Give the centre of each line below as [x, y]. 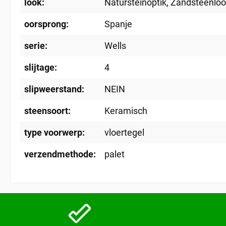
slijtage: [41, 67]
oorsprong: [46, 24]
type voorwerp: [54, 132]
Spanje [118, 24]
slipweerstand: [54, 89]
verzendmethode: [60, 154]
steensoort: [47, 111]
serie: [36, 46]
